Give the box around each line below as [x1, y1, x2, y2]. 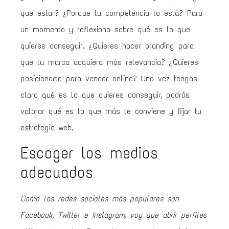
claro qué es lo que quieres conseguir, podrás [20, 90, 190, 100]
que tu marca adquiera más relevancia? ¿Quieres [20, 57, 198, 67]
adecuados [20, 162, 93, 182]
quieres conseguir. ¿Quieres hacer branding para [20, 41, 194, 51]
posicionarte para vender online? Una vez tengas [20, 74, 197, 84]
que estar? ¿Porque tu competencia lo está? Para [20, 8, 202, 18]
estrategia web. [20, 123, 74, 133]
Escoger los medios [20, 143, 158, 163]
